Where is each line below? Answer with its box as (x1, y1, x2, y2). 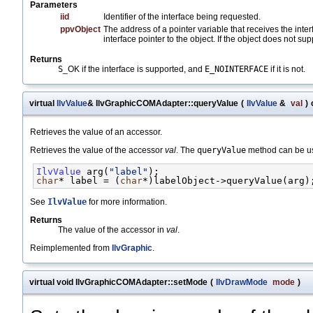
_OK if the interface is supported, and (63, 64, 205, 75)
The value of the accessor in (58, 225, 166, 235)
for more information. (87, 197, 167, 208)
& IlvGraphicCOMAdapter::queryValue (87, 99, 238, 109)
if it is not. (268, 64, 305, 75)
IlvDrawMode (216, 277, 268, 288)
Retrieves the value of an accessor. (30, 127, 162, 138)
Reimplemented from (30, 243, 112, 254)
